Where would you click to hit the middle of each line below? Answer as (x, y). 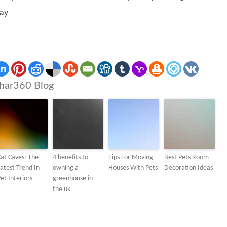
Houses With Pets (133, 168)
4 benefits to (70, 157)
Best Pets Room (186, 157)
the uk (62, 189)
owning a (66, 168)
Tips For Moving (131, 157)
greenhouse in (73, 179)
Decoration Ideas (188, 168)
